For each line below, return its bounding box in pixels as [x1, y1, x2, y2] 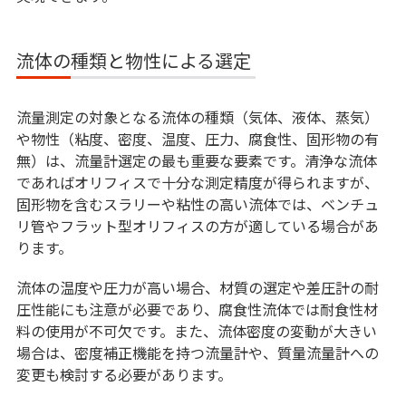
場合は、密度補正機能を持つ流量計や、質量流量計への [15, 342, 379, 364]
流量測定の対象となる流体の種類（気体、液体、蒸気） [15, 106, 379, 129]
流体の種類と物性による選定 [15, 47, 251, 74]
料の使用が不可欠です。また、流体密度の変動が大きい [15, 320, 377, 343]
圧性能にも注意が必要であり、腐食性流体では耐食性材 [15, 298, 378, 321]
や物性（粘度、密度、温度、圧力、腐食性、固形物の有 [15, 128, 379, 150]
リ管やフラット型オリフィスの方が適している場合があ [15, 215, 379, 237]
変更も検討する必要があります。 [15, 363, 232, 386]
